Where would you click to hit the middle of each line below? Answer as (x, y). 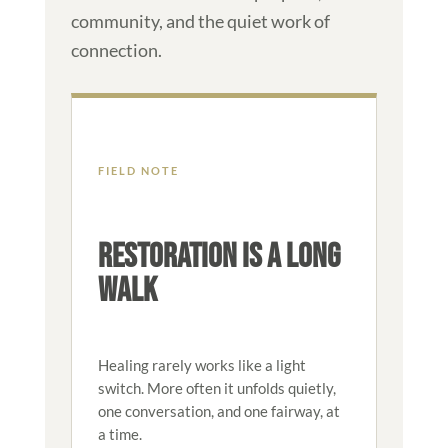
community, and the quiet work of (200, 20)
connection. (116, 49)
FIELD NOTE (138, 170)
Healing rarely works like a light (201, 364)
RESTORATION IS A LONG (218, 256)
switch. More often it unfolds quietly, (216, 387)
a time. (119, 433)
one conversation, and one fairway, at (218, 410)
